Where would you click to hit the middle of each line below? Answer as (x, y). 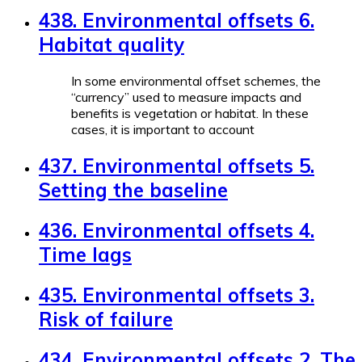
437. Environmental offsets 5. (177, 166)
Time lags (85, 254)
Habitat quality (112, 45)
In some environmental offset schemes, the (196, 81)
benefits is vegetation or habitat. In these (190, 114)
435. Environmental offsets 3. (177, 295)
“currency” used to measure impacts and (186, 97)
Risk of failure (106, 319)
